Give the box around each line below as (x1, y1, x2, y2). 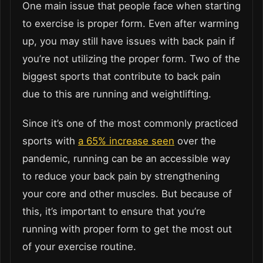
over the (174, 134, 216, 147)
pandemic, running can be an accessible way (22, 152, 230, 164)
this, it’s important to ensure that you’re (22, 205, 205, 217)
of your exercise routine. (22, 240, 136, 252)
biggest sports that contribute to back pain (22, 70, 221, 82)
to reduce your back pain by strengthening (22, 170, 220, 182)
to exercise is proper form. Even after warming (22, 17, 239, 29)
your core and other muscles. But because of (22, 187, 232, 200)
